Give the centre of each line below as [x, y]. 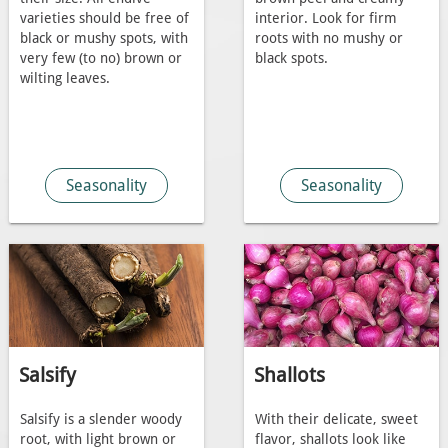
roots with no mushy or [328, 39]
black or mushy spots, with [103, 39]
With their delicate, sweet [336, 419]
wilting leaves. [64, 79]
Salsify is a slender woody [100, 419]
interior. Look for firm [325, 19]
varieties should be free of [104, 19]
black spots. [291, 59]
